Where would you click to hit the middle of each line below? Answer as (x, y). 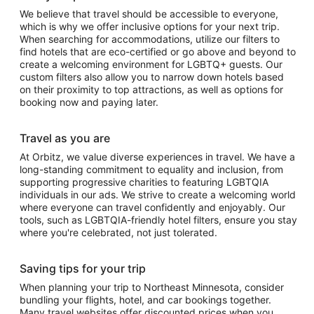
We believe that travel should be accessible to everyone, (149, 14)
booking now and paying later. (89, 102)
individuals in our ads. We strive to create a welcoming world (158, 195)
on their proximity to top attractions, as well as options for (151, 90)
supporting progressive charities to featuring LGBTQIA (144, 182)
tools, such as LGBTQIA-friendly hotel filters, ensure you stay (158, 220)
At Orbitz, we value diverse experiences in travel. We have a (157, 157)
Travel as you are (65, 138)
